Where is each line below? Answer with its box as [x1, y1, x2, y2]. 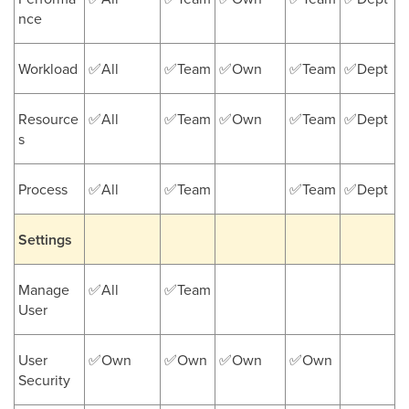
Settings [18, 229, 72, 250]
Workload [18, 58, 78, 79]
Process [18, 179, 68, 199]
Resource [18, 109, 79, 129]
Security [18, 370, 70, 390]
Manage [18, 279, 69, 299]
